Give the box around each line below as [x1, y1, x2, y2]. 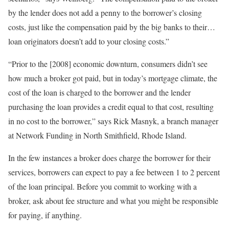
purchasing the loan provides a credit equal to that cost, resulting [8, 101, 214, 112]
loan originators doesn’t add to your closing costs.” [8, 35, 169, 47]
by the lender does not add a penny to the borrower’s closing [8, 7, 202, 18]
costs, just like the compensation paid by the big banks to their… [8, 21, 215, 32]
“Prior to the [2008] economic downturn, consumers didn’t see [8, 58, 208, 69]
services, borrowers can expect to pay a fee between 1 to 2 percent [8, 166, 220, 177]
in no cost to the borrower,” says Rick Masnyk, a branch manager [8, 115, 218, 126]
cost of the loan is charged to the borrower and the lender [8, 86, 191, 98]
